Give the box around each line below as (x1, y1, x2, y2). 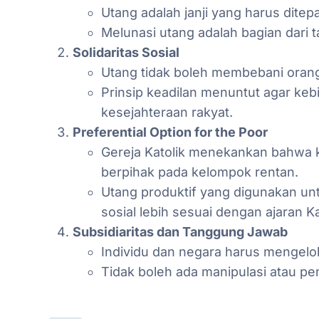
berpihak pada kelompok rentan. (101, 164, 298, 179)
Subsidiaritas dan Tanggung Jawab (73, 224, 288, 239)
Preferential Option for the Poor (73, 124, 268, 140)
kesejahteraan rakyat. (101, 104, 233, 120)
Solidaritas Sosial (73, 44, 179, 60)
